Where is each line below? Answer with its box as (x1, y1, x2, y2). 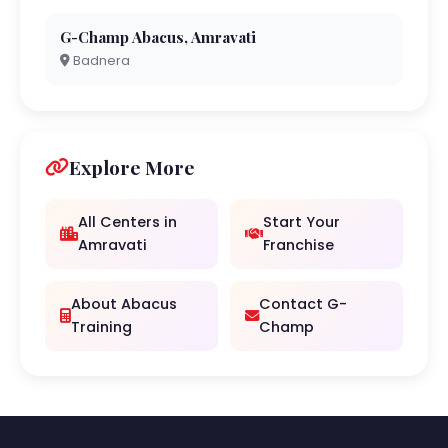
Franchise (263, 235, 334, 255)
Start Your (263, 212, 340, 232)
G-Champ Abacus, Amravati (60, 27, 256, 47)
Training (71, 317, 132, 337)
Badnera (70, 52, 130, 69)
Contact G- (259, 294, 347, 314)
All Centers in (78, 212, 177, 232)
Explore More (69, 154, 195, 180)
